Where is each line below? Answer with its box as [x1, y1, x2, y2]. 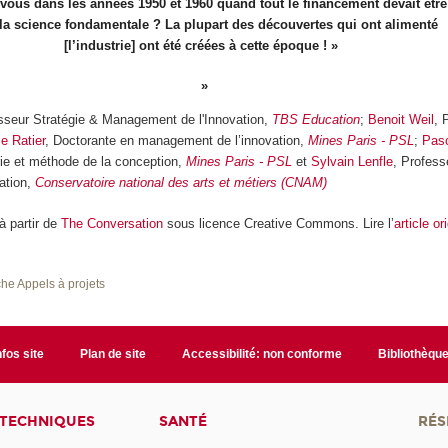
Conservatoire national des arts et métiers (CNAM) [35, 175, 328, 191]
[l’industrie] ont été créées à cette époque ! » [64, 37, 339, 53]
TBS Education [272, 112, 361, 128]
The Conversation [61, 215, 164, 231]
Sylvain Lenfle [311, 154, 394, 170]
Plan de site [80, 347, 146, 362]
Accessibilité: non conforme [181, 347, 342, 362]
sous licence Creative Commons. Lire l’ [163, 215, 395, 231]
